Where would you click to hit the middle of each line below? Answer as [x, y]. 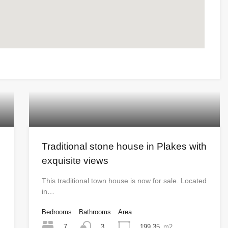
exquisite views [75, 161]
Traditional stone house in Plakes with [124, 147]
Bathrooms [95, 212]
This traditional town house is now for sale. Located [124, 181]
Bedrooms [56, 212]
